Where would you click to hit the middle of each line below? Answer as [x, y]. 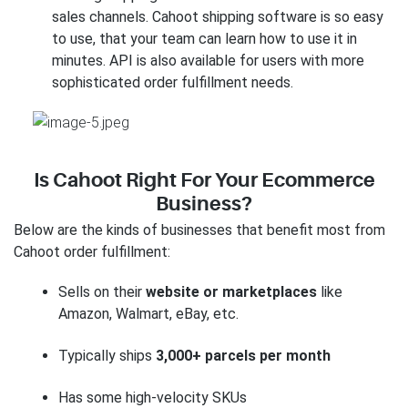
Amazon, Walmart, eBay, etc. [148, 313]
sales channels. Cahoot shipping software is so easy [217, 16]
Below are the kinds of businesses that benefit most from [199, 230]
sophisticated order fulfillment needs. [172, 82]
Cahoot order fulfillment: [92, 252]
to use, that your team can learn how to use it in [204, 38]
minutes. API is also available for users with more [208, 60]
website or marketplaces [233, 291]
